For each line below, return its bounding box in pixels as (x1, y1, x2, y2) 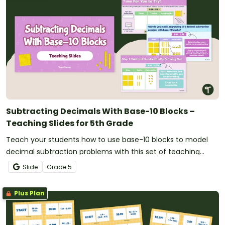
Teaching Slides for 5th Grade (6, 118, 133, 130)
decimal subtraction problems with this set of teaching (6, 147, 200, 157)
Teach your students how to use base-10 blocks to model (6, 135, 208, 145)
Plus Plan (13, 189, 45, 198)
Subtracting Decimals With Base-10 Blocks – (6, 105, 195, 118)
